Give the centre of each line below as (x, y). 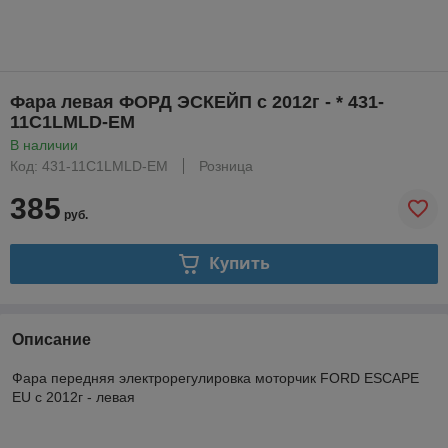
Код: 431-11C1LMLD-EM (89, 165)
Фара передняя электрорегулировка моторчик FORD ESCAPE (215, 377)
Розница (226, 165)
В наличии (44, 144)
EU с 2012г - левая (73, 396)
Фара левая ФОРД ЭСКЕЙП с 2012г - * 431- (197, 101)
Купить (239, 263)
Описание (51, 339)
